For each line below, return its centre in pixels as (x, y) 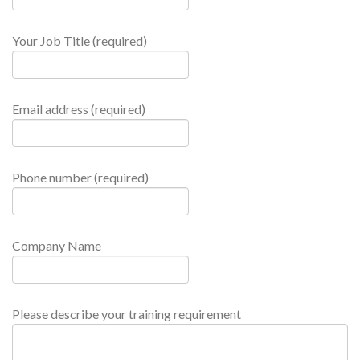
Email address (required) (79, 109)
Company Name (57, 246)
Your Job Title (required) (80, 41)
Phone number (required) (80, 178)
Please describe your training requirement (127, 314)
